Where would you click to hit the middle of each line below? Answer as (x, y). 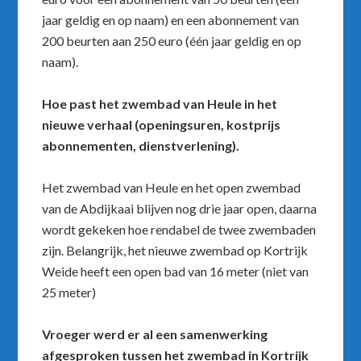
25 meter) (69, 293)
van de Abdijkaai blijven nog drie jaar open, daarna (180, 209)
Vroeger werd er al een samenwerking (155, 334)
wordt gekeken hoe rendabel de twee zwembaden (179, 230)
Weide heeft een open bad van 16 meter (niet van (176, 272)
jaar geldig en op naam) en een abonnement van (171, 20)
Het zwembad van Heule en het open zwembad (172, 188)
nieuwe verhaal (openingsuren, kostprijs (162, 125)
